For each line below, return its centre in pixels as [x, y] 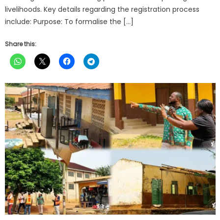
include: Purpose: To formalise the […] [69, 21]
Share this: [21, 44]
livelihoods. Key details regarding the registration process [102, 9]
